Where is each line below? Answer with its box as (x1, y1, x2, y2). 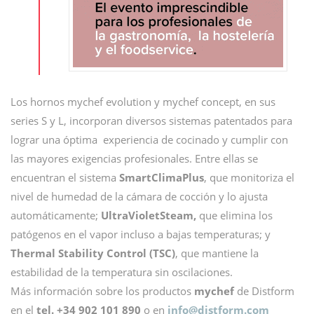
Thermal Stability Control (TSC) (11, 246, 175, 261)
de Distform (234, 284, 294, 299)
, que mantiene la (175, 246, 259, 261)
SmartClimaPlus (116, 170, 204, 185)
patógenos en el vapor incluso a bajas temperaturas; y (11, 227, 271, 242)
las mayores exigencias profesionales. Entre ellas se (11, 151, 258, 166)
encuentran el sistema (11, 170, 116, 185)
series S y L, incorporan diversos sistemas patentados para (11, 114, 292, 128)
